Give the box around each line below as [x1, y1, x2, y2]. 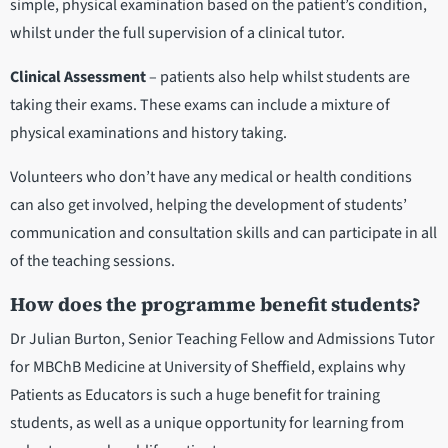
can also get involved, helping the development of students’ [10, 194, 407, 217]
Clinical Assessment [10, 66, 146, 89]
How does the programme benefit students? [10, 291, 421, 318]
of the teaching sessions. [10, 250, 175, 273]
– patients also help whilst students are [146, 66, 410, 89]
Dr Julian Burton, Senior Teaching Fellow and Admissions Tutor [10, 328, 435, 351]
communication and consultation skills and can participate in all [10, 222, 437, 245]
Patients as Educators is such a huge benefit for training [10, 384, 380, 407]
